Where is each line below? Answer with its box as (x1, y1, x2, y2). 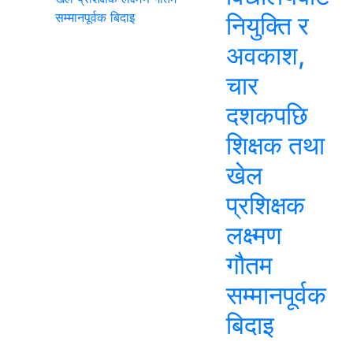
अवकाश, (226, 40, 305, 71)
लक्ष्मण (226, 220, 281, 251)
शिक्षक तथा (226, 130, 325, 161)
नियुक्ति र (226, 10, 309, 41)
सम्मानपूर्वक (226, 280, 326, 310)
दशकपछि (226, 100, 308, 131)
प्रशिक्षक (226, 190, 305, 221)
